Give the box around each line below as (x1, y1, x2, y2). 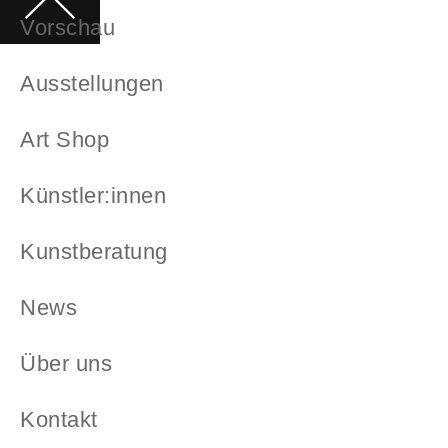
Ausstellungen (20, 70, 164, 96)
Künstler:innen (20, 182, 167, 208)
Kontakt (20, 406, 98, 432)
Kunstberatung (20, 238, 168, 264)
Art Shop (20, 126, 110, 152)
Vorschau (20, 14, 116, 40)
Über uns (20, 350, 113, 376)
